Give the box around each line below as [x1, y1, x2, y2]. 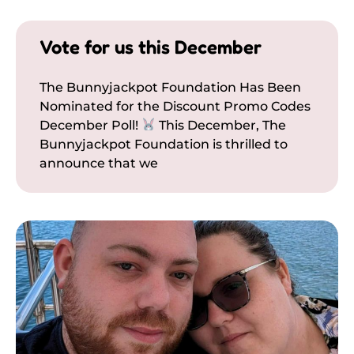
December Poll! [40, 117, 141, 133]
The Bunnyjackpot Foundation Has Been [40, 79, 301, 95]
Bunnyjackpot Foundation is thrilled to [40, 136, 288, 152]
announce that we [40, 155, 158, 171]
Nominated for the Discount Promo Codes [40, 98, 311, 114]
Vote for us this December [40, 35, 262, 58]
